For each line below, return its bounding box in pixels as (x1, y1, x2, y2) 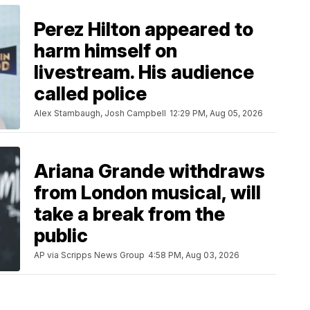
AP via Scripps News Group (34, 250, 145, 261)
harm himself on (34, 39, 177, 63)
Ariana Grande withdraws (34, 160, 265, 183)
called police (34, 82, 147, 106)
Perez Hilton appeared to (34, 18, 253, 42)
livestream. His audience (34, 61, 254, 84)
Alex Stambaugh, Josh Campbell (34, 108, 166, 119)
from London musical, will (34, 181, 261, 205)
